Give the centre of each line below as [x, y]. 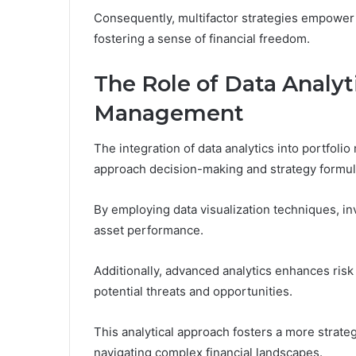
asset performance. [149, 230]
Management [169, 113]
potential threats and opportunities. [193, 292]
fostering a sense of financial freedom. [202, 38]
